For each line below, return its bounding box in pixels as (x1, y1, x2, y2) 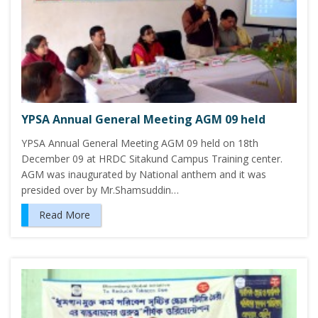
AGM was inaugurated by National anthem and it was (21, 168, 266, 182)
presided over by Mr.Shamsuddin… (21, 183, 179, 197)
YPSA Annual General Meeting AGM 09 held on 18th (21, 136, 258, 150)
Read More (39, 208, 90, 222)
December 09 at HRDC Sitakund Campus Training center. (21, 152, 283, 166)
